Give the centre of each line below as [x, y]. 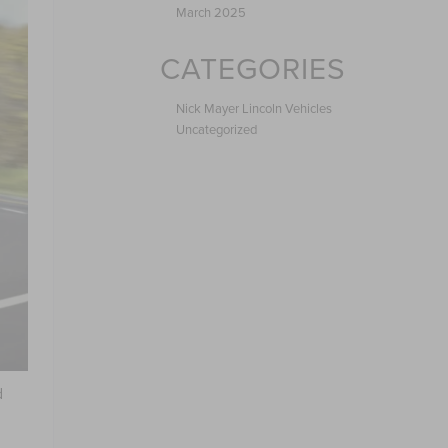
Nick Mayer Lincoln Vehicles [254, 108]
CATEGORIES [253, 68]
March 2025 [211, 12]
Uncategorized [216, 129]
